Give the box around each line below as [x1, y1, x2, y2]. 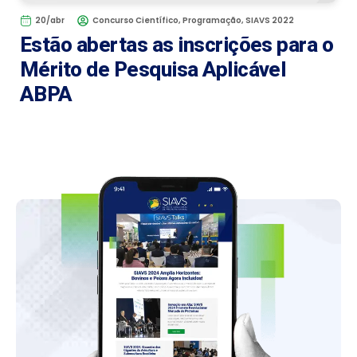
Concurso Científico [92, 14, 178, 27]
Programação [182, 14, 241, 27]
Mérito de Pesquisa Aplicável [20, 57, 286, 82]
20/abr [35, 14, 65, 27]
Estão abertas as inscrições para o [20, 33, 334, 57]
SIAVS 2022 [245, 14, 294, 27]
